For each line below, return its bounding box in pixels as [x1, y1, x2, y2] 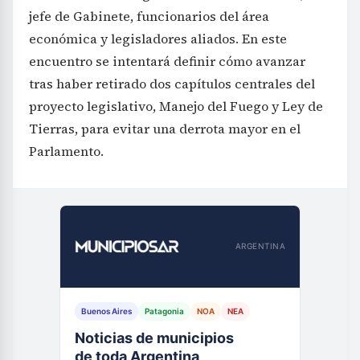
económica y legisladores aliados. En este [29, 29, 287, 47]
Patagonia [145, 305, 184, 316]
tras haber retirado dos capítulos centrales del [29, 74, 315, 92]
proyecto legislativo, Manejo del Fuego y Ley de [29, 96, 323, 115]
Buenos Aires [81, 305, 132, 316]
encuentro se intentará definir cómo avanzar [29, 51, 305, 70]
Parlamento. [29, 141, 104, 160]
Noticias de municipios [75, 329, 234, 346]
